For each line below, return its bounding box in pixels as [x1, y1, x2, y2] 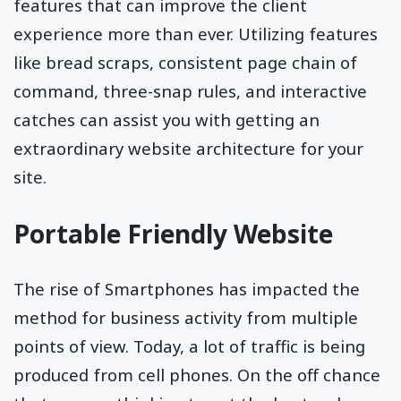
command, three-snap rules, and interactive [13, 80, 367, 103]
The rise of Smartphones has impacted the [13, 277, 360, 301]
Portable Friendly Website [13, 217, 333, 252]
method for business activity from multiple [13, 306, 358, 329]
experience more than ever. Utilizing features [13, 22, 378, 46]
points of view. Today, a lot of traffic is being [13, 335, 365, 358]
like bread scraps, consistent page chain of [13, 51, 357, 74]
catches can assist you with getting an [13, 108, 320, 132]
